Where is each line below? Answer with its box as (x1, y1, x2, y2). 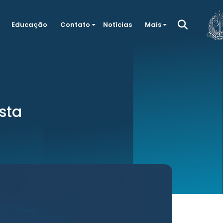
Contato (60, 20, 90, 29)
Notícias (103, 20, 132, 29)
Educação (11, 20, 47, 29)
